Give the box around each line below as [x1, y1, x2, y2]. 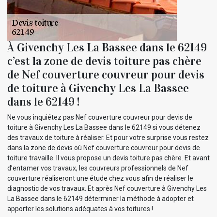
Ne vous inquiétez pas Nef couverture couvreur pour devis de [7, 113, 192, 121]
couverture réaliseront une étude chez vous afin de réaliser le [7, 174, 193, 182]
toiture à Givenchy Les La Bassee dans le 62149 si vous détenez [7, 123, 201, 131]
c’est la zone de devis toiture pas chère [7, 53, 201, 68]
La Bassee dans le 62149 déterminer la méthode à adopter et [7, 194, 194, 202]
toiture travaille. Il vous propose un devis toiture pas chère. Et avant [7, 154, 210, 162]
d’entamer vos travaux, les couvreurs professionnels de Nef [7, 164, 188, 172]
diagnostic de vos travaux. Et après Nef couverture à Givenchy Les [7, 184, 207, 192]
